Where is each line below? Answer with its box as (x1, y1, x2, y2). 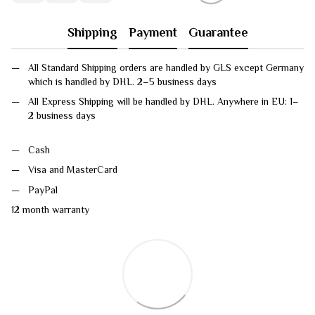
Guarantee (188, 25, 248, 39)
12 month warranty (11, 203, 89, 215)
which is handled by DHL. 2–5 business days (28, 76, 219, 87)
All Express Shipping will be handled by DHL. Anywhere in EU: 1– (28, 96, 299, 108)
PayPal (28, 184, 58, 195)
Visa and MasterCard (28, 164, 117, 176)
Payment (128, 25, 177, 39)
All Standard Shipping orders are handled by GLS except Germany (28, 62, 304, 73)
